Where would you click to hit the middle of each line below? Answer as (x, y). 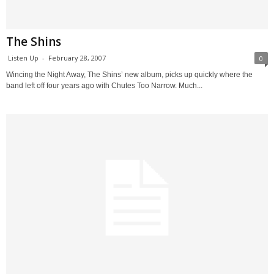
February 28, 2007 (77, 57)
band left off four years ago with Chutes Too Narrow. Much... (104, 85)
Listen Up (23, 57)
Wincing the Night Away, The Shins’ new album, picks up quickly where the (129, 74)
